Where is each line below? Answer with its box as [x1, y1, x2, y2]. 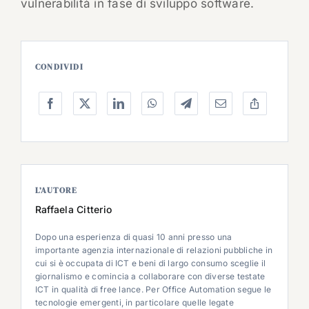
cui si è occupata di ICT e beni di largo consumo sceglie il [34, 258, 266, 269]
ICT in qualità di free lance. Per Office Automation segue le [34, 284, 272, 295]
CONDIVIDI [34, 61, 83, 73]
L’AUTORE [34, 185, 78, 197]
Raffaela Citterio [34, 203, 112, 216]
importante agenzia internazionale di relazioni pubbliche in [34, 245, 273, 256]
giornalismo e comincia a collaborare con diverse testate [34, 271, 266, 282]
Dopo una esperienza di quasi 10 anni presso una [34, 232, 232, 243]
